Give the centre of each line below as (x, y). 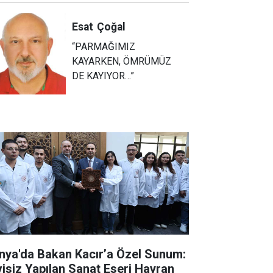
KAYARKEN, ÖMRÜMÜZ (122, 61)
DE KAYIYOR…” (103, 76)
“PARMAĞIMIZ (104, 46)
